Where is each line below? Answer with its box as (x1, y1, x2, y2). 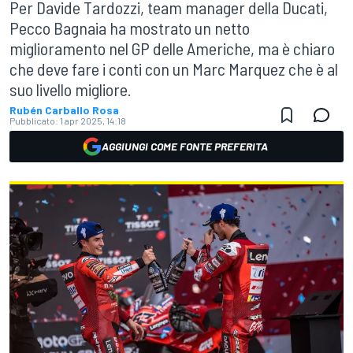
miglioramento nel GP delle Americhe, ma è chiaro (9, 38, 335, 58)
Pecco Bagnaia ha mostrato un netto (9, 17, 250, 38)
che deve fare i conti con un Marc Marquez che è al (9, 58, 338, 79)
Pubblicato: (9, 115, 58, 126)
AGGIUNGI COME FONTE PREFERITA (101, 139, 268, 153)
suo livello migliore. (9, 79, 132, 99)
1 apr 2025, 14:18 (60, 115, 126, 126)
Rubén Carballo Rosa (9, 103, 119, 117)
